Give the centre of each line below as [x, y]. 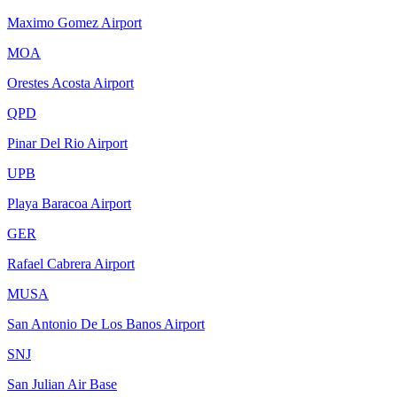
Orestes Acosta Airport [70, 82]
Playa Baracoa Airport [69, 203]
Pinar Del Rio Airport [67, 143]
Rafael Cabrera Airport [71, 263]
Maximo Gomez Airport [74, 22]
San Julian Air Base [62, 384]
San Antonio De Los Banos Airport [106, 323]
